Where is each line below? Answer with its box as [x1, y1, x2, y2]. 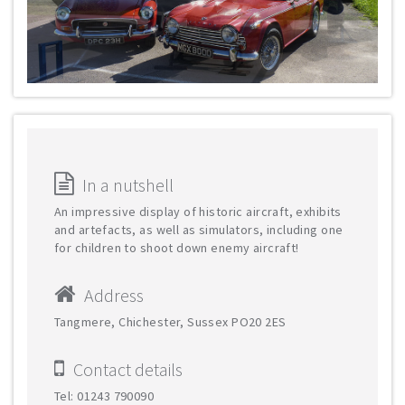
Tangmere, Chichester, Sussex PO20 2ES [54, 314, 287, 330]
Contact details [73, 358, 183, 381]
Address [84, 284, 144, 306]
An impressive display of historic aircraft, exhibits [54, 203, 342, 220]
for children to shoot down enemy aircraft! [54, 240, 299, 256]
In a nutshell [82, 174, 174, 196]
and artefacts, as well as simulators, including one [54, 221, 344, 238]
